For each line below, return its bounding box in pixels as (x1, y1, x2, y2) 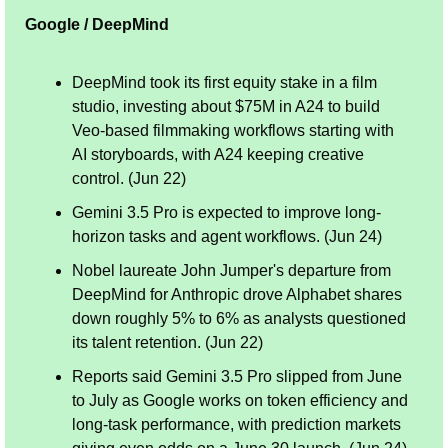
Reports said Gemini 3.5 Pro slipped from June (72, 367, 402, 385)
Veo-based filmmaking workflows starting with (72, 121, 394, 139)
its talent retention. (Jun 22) (72, 333, 263, 351)
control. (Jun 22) (72, 169, 186, 187)
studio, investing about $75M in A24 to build (72, 97, 380, 115)
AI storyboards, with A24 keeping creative (72, 145, 364, 163)
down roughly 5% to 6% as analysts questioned (72, 309, 406, 327)
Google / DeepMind (25, 15, 169, 33)
